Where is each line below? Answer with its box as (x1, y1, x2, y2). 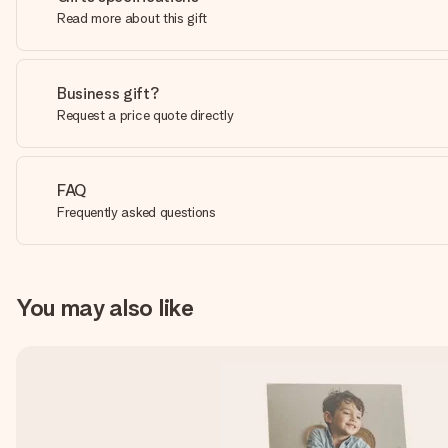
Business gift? (57, 84, 160, 103)
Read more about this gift (57, 10, 207, 26)
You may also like (16, 293, 194, 322)
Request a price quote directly (57, 107, 234, 123)
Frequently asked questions (57, 204, 216, 220)
